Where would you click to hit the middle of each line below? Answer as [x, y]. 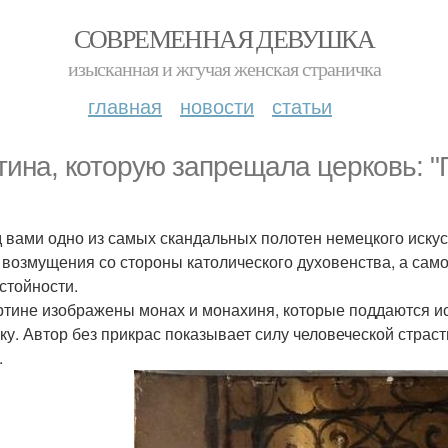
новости [217, 105]
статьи [302, 105]
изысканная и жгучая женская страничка [224, 68]
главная [125, 105]
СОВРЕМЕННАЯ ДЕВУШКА [224, 38]
